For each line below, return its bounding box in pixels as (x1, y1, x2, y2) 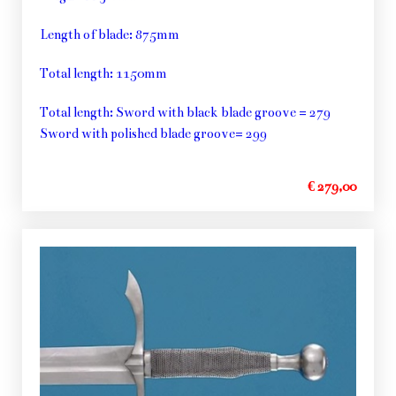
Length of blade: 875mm (40, 26, 179, 42)
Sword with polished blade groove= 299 (40, 125, 267, 141)
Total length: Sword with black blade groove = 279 (40, 103, 331, 120)
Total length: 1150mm (40, 65, 167, 81)
